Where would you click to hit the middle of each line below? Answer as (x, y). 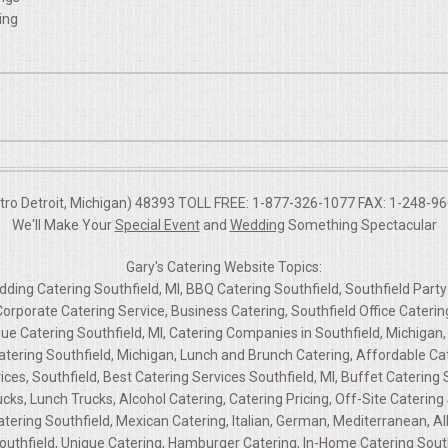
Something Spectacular (360, 225)
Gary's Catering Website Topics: (224, 267)
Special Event (157, 225)
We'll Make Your (63, 225)
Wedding (257, 225)
